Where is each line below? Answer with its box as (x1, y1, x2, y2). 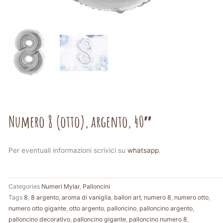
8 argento (31, 193, 59, 201)
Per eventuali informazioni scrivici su (8, 146, 127, 154)
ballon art (114, 193, 141, 201)
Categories (8, 182, 40, 190)
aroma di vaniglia (62, 193, 111, 201)
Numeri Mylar (41, 182, 80, 190)
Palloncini (83, 182, 110, 190)
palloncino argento (139, 204, 193, 212)
